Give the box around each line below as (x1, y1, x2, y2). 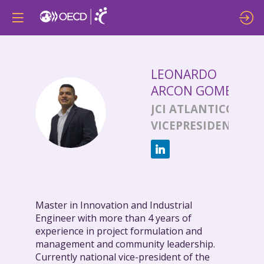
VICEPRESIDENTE (151, 118, 245, 133)
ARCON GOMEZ (151, 82, 239, 99)
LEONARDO (151, 66, 217, 82)
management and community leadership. (35, 237, 215, 251)
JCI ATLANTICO (151, 101, 235, 116)
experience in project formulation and (35, 225, 202, 238)
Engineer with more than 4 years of (35, 212, 192, 225)
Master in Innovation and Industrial (35, 199, 192, 212)
